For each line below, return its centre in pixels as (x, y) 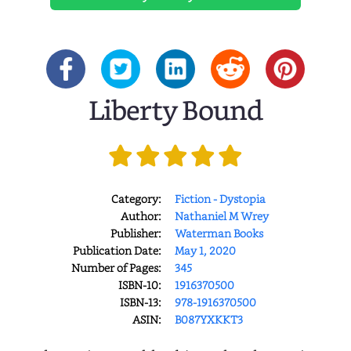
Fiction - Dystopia (220, 198)
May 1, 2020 (205, 250)
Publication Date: (117, 250)
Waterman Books (219, 233)
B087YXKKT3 (208, 319)
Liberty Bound (175, 112)
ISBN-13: (140, 302)
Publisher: (136, 233)
